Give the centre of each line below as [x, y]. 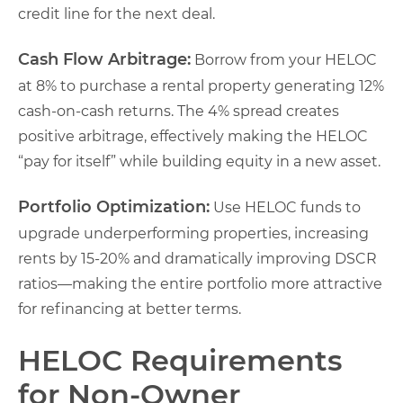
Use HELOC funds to [285, 207]
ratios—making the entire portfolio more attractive [200, 283]
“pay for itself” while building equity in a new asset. [199, 161]
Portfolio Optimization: [114, 206]
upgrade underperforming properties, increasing [193, 233]
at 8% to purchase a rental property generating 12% [201, 85]
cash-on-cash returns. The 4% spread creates [179, 111]
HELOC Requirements [180, 360]
